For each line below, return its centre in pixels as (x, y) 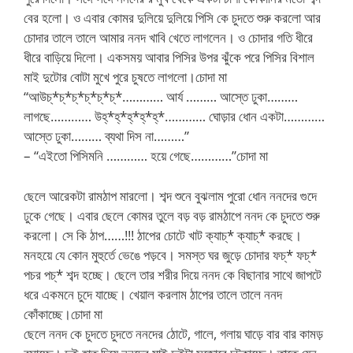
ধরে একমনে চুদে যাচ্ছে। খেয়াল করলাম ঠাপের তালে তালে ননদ (153, 294)
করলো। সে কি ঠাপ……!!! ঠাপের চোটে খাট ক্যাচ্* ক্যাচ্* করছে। (163, 235)
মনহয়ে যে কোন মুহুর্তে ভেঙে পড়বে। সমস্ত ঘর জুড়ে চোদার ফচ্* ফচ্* (170, 255)
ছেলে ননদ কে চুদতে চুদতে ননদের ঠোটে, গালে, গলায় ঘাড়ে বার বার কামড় (173, 333)
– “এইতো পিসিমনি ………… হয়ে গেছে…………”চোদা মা (146, 156)
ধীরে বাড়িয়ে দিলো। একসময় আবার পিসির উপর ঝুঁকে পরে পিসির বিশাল (169, 57)
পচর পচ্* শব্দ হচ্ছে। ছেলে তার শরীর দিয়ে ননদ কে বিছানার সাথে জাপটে (173, 274)
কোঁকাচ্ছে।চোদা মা (63, 314)
